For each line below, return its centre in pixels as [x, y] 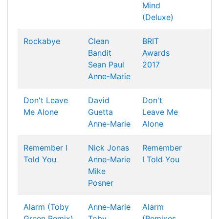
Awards [156, 53]
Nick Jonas [109, 148]
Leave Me [160, 112]
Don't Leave [46, 100]
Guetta [100, 112]
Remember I [45, 148]
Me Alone [41, 112]
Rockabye [42, 41]
